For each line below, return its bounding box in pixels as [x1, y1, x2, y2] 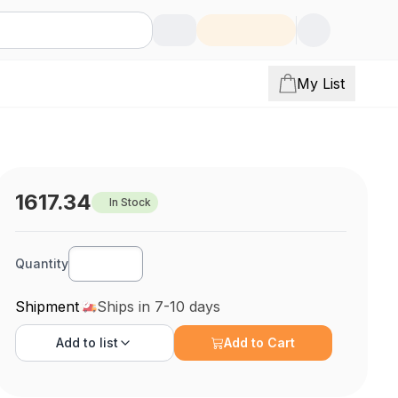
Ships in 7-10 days [97, 298, 221, 315]
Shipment [15, 298, 80, 315]
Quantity [15, 256, 69, 271]
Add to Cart [224, 335, 296, 350]
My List [297, 75, 345, 92]
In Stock [109, 195, 152, 209]
